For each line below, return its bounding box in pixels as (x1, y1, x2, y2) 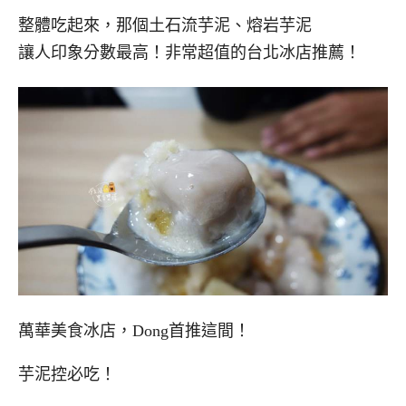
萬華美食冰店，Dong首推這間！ (18, 321, 250, 340)
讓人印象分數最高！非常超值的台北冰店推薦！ (18, 43, 361, 62)
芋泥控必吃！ (18, 365, 116, 384)
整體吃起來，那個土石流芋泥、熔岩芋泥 (18, 15, 312, 34)
